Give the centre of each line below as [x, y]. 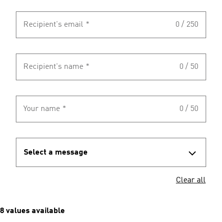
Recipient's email [53, 25]
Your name [42, 109]
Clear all [191, 180]
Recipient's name [53, 67]
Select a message [56, 152]
